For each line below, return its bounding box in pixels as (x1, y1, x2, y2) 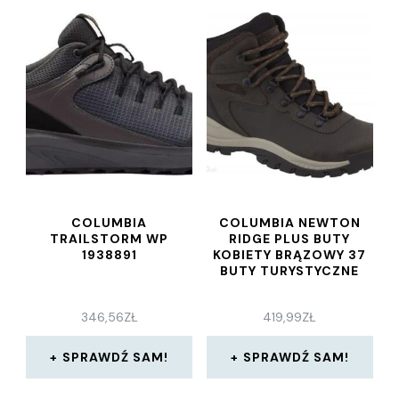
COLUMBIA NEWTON (218, 215, 361, 232)
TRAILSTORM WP (50, 231, 169, 248)
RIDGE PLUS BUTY (229, 231, 351, 248)
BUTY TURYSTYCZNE (220, 263, 360, 280)
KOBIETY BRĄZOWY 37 (213, 247, 367, 264)
